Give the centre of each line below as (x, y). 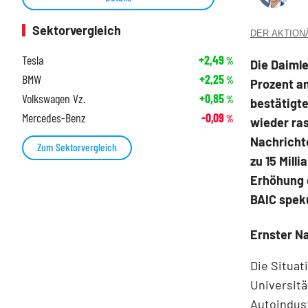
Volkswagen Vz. (54, 99)
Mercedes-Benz (54, 118)
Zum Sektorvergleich (77, 147)
